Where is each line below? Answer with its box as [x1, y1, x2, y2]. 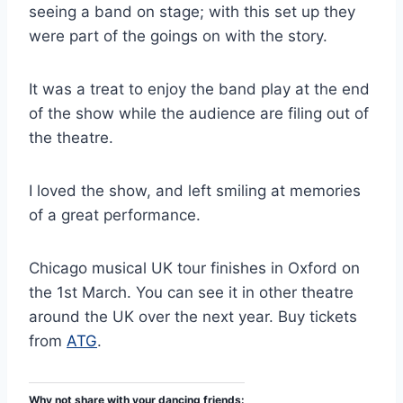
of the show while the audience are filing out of [29, 103, 369, 122]
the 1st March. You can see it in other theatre [29, 282, 354, 301]
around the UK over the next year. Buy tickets [29, 307, 357, 326]
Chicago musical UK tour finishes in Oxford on [29, 258, 360, 277]
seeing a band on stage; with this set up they [29, 2, 355, 21]
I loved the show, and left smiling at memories [29, 181, 361, 200]
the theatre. [29, 128, 113, 147]
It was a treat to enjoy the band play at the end [29, 79, 370, 98]
